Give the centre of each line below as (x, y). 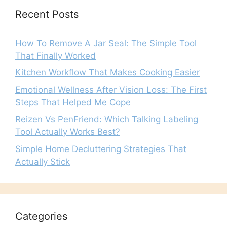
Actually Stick (43, 161)
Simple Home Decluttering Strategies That (101, 149)
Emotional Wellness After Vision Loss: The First (111, 89)
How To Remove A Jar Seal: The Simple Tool (106, 43)
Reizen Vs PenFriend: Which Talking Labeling (107, 119)
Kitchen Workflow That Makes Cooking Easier (107, 72)
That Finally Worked (55, 55)
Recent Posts (47, 14)
